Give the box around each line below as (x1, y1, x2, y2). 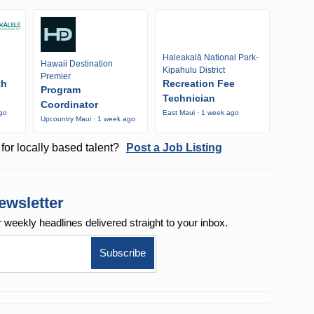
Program (41, 84, 81, 96)
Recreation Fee (162, 78, 235, 90)
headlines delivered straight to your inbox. (39, 217, 228, 229)
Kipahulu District (162, 65, 225, 76)
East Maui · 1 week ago (162, 109, 239, 117)
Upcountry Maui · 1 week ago (41, 115, 135, 123)
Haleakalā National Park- (162, 53, 259, 63)
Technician (162, 93, 215, 104)
